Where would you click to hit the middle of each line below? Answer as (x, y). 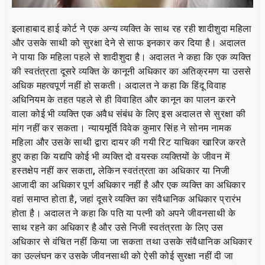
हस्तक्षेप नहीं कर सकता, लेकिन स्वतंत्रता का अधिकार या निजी (121, 170)
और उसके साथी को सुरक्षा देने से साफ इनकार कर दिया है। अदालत (129, 43)
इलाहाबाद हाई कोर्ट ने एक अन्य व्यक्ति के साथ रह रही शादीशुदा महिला (132, 28)
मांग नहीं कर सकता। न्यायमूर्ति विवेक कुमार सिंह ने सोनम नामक (122, 128)
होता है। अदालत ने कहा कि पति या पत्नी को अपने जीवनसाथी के (124, 213)
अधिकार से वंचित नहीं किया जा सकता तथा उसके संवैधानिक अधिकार (132, 241)
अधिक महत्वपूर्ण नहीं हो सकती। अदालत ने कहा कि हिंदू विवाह (119, 85)
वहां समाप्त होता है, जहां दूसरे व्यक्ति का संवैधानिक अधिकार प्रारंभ (127, 199)
